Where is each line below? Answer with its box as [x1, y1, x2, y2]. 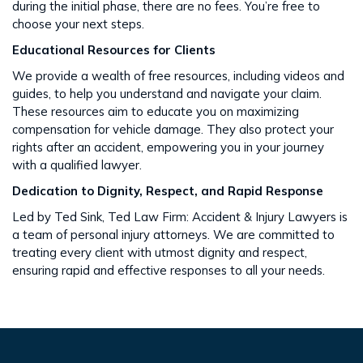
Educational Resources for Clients [12, 42, 216, 58]
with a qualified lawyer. [12, 157, 142, 173]
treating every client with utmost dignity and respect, [12, 245, 307, 260]
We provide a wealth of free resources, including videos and [12, 68, 344, 83]
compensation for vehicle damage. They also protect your [12, 122, 334, 137]
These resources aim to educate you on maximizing [12, 104, 299, 119]
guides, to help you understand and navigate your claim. [12, 86, 322, 101]
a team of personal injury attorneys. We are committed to [12, 227, 335, 242]
